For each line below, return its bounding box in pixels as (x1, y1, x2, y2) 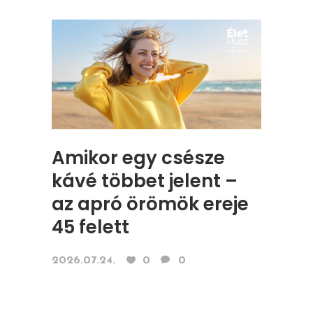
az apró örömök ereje (52, 191, 249, 217)
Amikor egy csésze (52, 145, 225, 171)
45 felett (52, 214, 129, 240)
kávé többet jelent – (52, 168, 238, 194)
